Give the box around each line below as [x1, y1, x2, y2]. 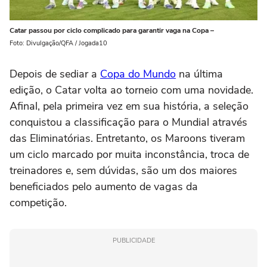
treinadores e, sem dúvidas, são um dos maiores [10, 163, 237, 178]
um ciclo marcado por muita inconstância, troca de [10, 147, 249, 162]
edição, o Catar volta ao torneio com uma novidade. [10, 82, 253, 97]
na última [176, 66, 223, 81]
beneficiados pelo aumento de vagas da [10, 179, 198, 194]
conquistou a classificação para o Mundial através [10, 114, 247, 129]
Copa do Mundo [100, 66, 176, 81]
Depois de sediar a [10, 66, 100, 81]
